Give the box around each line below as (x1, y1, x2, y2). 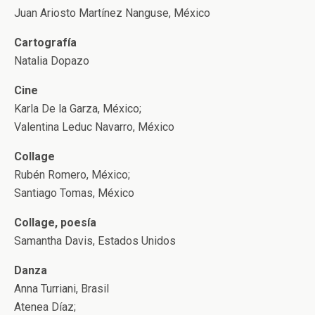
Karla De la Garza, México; (14, 102, 141, 115)
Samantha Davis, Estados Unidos (14, 234, 176, 247)
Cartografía (14, 36, 77, 49)
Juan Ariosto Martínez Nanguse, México (14, 6, 210, 20)
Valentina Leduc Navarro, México (14, 120, 174, 134)
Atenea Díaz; (14, 300, 76, 314)
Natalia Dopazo (14, 54, 89, 67)
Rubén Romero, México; (14, 168, 130, 181)
